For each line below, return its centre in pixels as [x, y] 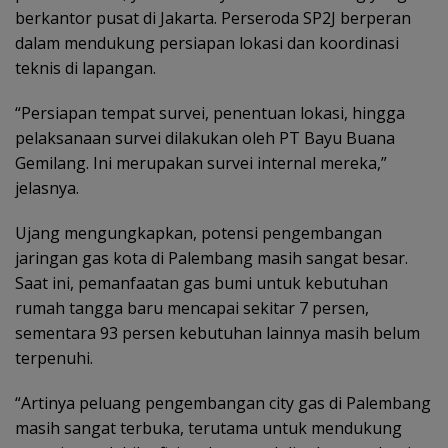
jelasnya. [47, 187]
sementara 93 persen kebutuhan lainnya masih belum [217, 332]
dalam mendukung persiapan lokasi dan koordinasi [207, 42]
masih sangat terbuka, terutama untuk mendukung [208, 427]
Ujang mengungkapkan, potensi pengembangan [198, 232]
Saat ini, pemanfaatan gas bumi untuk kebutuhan [201, 282]
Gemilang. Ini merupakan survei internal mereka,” [201, 162]
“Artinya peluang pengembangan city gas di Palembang [223, 402]
